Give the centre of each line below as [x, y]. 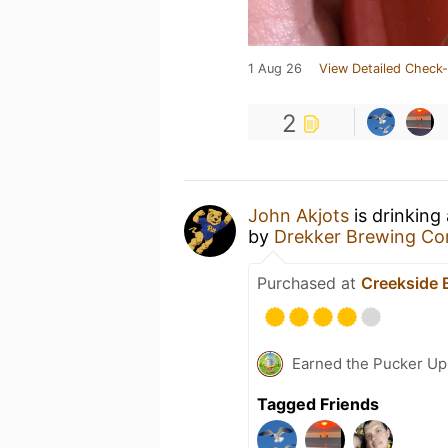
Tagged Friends [318, 404]
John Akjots [298, 215]
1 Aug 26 [275, 68]
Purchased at [309, 283]
